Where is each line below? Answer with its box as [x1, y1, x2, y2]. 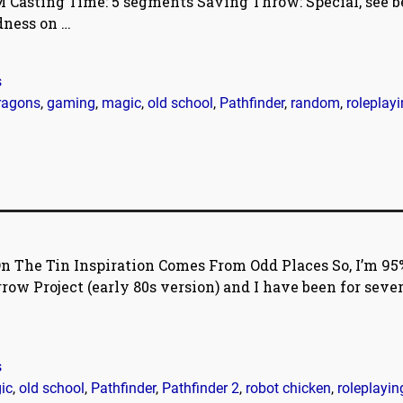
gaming [47, 94, 95, 112]
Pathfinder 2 [162, 380, 239, 398]
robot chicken [246, 380, 331, 398]
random [291, 94, 340, 112]
